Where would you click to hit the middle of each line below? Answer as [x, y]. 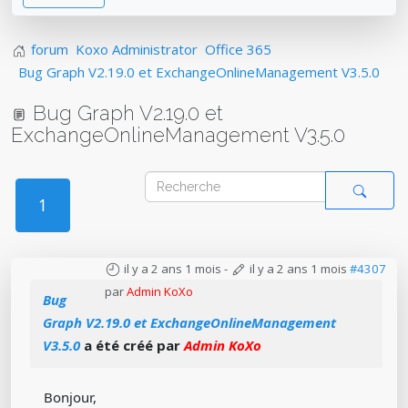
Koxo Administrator [137, 49]
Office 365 [238, 49]
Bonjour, [70, 397]
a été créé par [132, 345]
